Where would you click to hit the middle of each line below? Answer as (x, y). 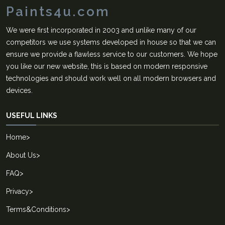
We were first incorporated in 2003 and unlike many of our (101, 30)
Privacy (18, 191)
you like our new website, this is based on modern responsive (107, 66)
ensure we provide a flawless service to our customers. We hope (112, 54)
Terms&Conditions (36, 209)
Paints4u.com (58, 11)
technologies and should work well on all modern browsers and (111, 78)
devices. (19, 90)
